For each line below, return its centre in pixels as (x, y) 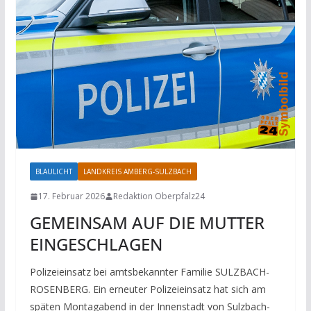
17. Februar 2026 (71, 196)
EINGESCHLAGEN (96, 244)
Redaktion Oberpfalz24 (159, 196)
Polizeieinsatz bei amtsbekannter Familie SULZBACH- (149, 272)
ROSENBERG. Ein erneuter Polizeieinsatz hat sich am (148, 289)
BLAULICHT (53, 172)
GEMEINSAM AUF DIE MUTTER (147, 223)
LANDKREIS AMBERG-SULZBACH (137, 172)
